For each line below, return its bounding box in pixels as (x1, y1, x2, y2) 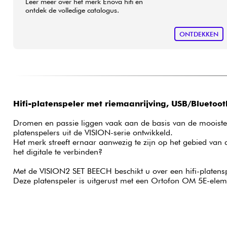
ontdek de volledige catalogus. (25, 5, 119, 14)
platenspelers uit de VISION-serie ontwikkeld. (13, 128, 173, 138)
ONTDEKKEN (179, 30, 218, 38)
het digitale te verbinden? (13, 147, 102, 157)
